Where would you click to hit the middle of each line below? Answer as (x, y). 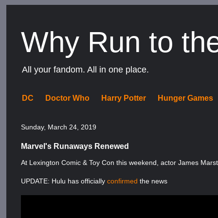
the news (153, 181)
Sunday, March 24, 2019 (59, 127)
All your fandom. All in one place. (86, 70)
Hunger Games (186, 98)
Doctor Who (68, 98)
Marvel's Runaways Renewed (75, 146)
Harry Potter (124, 98)
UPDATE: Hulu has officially (64, 181)
